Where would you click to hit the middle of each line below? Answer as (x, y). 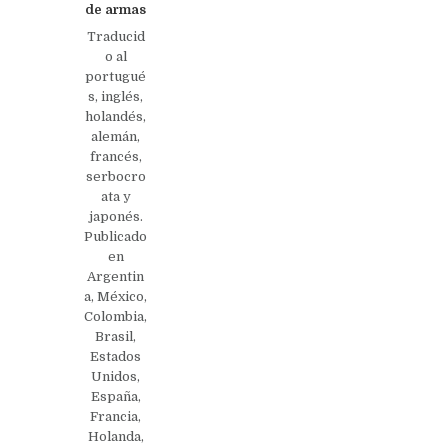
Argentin (116, 276)
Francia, (116, 416)
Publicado (116, 236)
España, (115, 396)
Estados (116, 356)
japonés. (115, 216)
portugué (116, 76)
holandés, (116, 116)
